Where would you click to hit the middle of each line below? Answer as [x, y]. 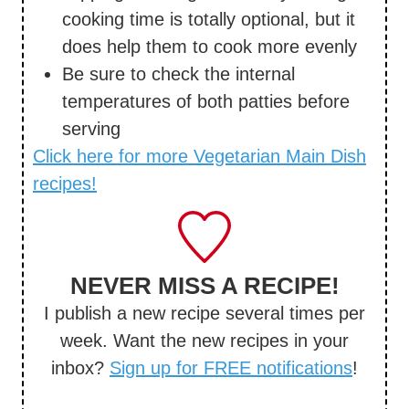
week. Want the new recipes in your [204, 341]
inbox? [80, 368]
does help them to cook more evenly [210, 47]
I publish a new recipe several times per [204, 314]
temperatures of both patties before [206, 102]
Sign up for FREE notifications [231, 368]
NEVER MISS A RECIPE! [204, 286]
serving [91, 129]
